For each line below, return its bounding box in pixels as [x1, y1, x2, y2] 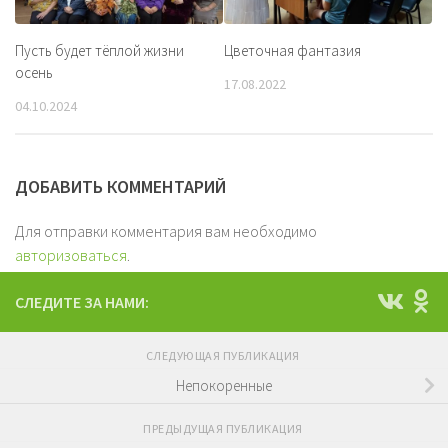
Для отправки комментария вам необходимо [15, 220, 317, 241]
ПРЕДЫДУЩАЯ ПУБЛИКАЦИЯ [143, 420, 305, 436]
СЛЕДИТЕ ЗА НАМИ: [15, 291, 149, 312]
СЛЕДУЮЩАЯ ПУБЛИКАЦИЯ [145, 347, 303, 363]
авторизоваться [15, 244, 127, 265]
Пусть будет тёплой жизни [15, 41, 184, 61]
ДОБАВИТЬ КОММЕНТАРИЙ [15, 174, 226, 198]
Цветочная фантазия [224, 41, 361, 61]
